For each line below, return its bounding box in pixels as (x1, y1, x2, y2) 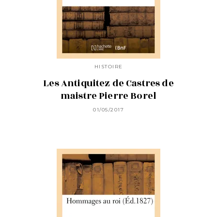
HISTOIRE (94, 63, 123, 70)
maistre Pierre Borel (60, 89, 157, 103)
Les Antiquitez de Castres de (43, 76, 174, 90)
